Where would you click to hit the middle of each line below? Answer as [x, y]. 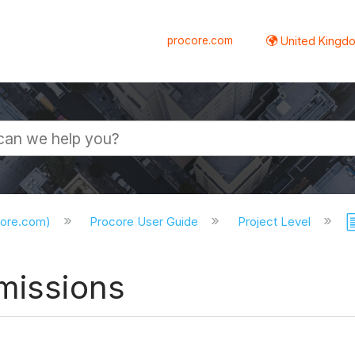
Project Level [276, 222]
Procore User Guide [146, 222]
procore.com [200, 40]
